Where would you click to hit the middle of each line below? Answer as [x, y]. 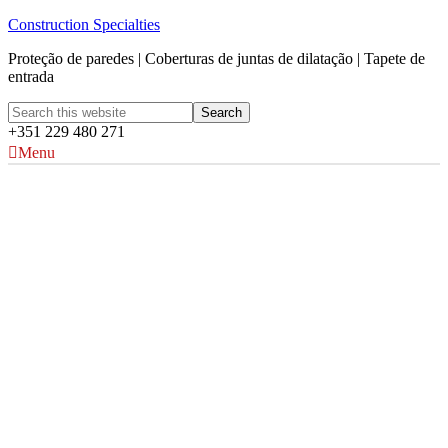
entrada [31, 76]
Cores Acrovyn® [135, 315]
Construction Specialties [84, 24]
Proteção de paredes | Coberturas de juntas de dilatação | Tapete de [216, 58]
